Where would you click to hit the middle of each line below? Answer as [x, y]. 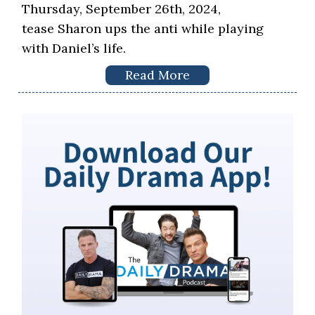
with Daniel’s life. [74, 48]
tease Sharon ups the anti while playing [143, 28]
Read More [157, 75]
